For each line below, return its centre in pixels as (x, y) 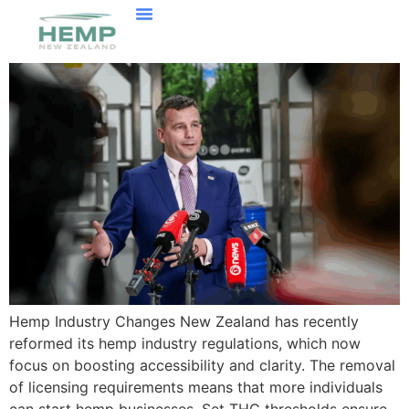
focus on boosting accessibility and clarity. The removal (202, 366)
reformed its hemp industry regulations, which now (185, 344)
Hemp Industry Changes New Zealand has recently (184, 322)
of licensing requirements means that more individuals (196, 388)
